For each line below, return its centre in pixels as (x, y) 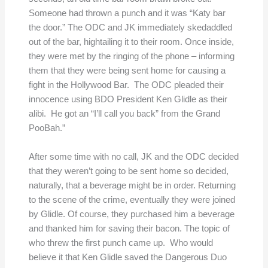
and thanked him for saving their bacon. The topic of (129, 228)
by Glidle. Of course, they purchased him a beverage (131, 214)
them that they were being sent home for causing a (127, 71)
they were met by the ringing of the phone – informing (131, 57)
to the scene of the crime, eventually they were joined (132, 200)
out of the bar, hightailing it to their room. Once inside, (131, 42)
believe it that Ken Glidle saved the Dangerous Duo (127, 257)
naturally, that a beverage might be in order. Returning (132, 185)
